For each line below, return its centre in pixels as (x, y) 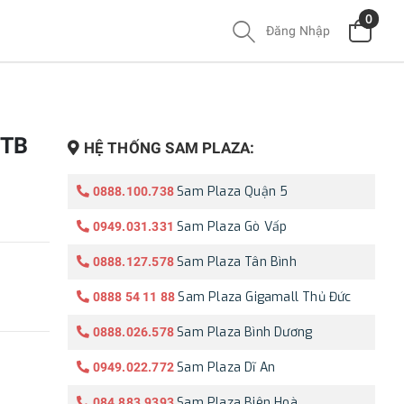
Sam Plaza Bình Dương (245, 332)
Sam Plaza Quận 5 (233, 191)
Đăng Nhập (298, 30)
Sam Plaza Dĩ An (226, 367)
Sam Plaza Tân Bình (237, 262)
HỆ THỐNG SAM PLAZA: (169, 148)
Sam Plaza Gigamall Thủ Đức (265, 297)
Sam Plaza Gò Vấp (232, 226)
